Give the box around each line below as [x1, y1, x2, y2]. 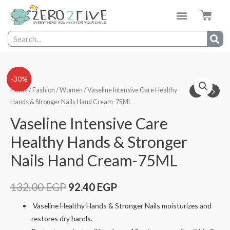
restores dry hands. [31, 214, 93, 223]
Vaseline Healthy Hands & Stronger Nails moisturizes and [31, 201, 212, 210]
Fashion [32, 86, 55, 94]
